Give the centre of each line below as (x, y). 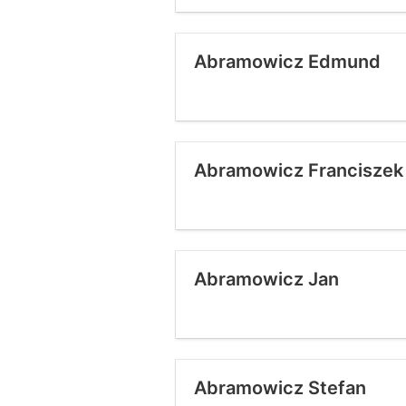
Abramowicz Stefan (280, 388)
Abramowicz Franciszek (299, 170)
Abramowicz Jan (266, 279)
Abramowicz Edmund (287, 62)
